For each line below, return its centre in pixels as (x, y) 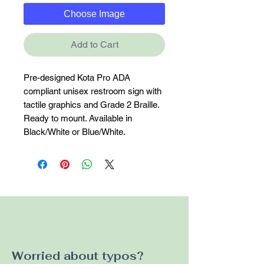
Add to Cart (94, 45)
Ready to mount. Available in (78, 118)
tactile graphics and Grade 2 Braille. (91, 105)
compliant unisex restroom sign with (93, 91)
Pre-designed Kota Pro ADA (77, 78)
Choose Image (94, 14)
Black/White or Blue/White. (75, 132)
